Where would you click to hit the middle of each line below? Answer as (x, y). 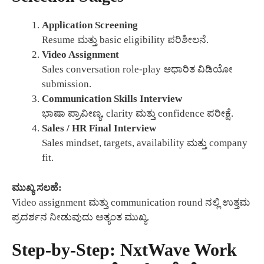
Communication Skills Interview (112, 99)
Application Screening (90, 25)
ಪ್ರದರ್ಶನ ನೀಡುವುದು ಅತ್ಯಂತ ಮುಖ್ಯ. (80, 217)
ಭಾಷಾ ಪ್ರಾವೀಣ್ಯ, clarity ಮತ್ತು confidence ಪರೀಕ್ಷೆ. (138, 114)
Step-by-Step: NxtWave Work (124, 250)
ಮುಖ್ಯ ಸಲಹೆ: (37, 187)
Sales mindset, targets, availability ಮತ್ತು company (145, 143)
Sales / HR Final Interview (99, 128)
